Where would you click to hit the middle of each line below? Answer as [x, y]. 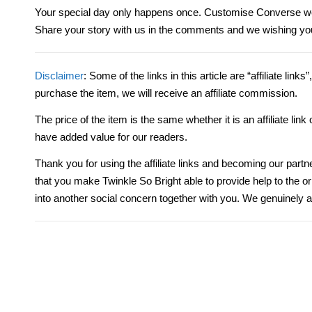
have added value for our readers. [111, 137]
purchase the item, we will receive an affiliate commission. [166, 93]
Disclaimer [59, 76]
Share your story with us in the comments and [141, 30]
